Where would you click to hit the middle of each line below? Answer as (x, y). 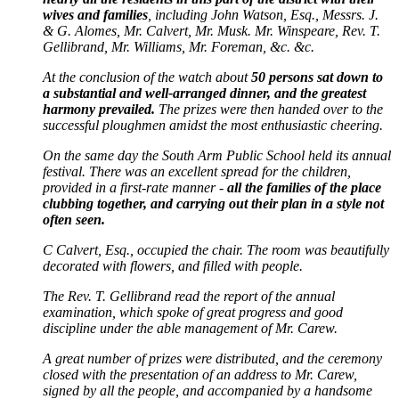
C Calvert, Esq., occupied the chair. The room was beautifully (216, 249)
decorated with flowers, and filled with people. (173, 265)
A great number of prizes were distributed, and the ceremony (212, 358)
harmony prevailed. (99, 109)
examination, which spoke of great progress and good (193, 312)
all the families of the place (304, 187)
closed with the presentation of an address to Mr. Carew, (200, 374)
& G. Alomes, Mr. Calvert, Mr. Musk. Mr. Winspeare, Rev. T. (212, 30)
